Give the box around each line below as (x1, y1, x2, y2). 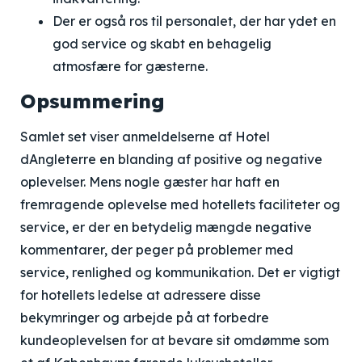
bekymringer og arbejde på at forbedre (20, 309, 269, 326)
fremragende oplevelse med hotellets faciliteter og (20, 196, 340, 213)
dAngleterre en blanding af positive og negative (20, 151, 322, 167)
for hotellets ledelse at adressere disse (20, 287, 261, 303)
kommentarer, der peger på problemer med (20, 242, 293, 258)
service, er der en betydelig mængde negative (20, 219, 312, 235)
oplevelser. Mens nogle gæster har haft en (20, 174, 280, 190)
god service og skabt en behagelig (53, 36, 271, 52)
